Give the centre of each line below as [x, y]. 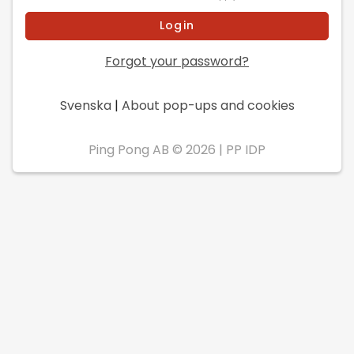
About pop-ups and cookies [208, 105]
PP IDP [246, 149]
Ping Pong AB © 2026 [152, 149]
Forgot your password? [177, 61]
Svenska [85, 105]
